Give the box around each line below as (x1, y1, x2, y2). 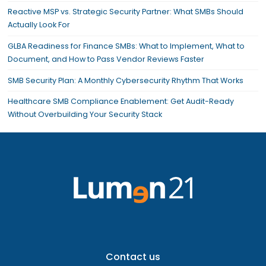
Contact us (106, 250, 160, 264)
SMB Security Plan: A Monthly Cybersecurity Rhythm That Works (7, 75, 243, 85)
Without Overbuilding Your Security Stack (7, 109, 162, 120)
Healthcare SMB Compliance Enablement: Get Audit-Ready (7, 96, 234, 107)
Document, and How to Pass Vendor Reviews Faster (7, 54, 204, 65)
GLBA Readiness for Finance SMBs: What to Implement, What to (7, 41, 245, 52)
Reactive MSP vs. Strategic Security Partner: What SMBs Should (7, 7, 243, 17)
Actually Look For (7, 20, 70, 30)
